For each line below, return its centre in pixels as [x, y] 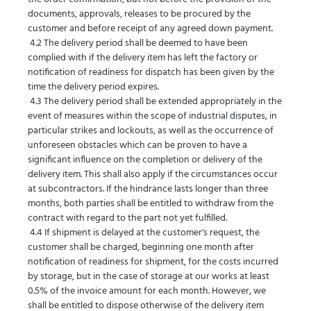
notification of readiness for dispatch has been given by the [151, 73]
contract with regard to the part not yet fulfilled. [128, 218]
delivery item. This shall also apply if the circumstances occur [153, 175]
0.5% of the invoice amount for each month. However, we [147, 291]
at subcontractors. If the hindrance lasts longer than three [148, 189]
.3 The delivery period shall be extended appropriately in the [159, 102]
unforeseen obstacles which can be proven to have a [137, 145]
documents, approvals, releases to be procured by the [139, 14]
